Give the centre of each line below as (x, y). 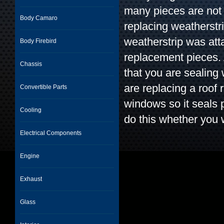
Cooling (31, 110)
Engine (30, 156)
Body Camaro (39, 18)
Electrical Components (51, 133)
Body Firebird (38, 41)
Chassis (31, 64)
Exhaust (31, 179)
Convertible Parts (43, 87)
